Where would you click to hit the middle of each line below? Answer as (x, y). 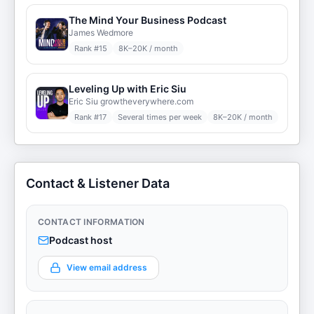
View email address (107, 267)
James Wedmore (101, 33)
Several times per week (160, 117)
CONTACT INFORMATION (91, 222)
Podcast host (81, 240)
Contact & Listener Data (98, 183)
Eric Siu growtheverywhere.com (131, 101)
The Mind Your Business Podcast (148, 20)
